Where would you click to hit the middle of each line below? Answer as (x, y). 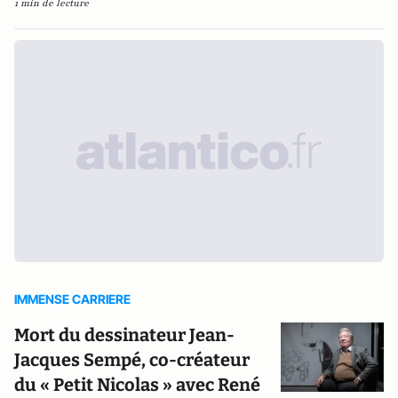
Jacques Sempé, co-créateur (132, 360)
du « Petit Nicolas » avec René (137, 385)
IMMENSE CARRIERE (72, 299)
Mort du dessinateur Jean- (124, 335)
